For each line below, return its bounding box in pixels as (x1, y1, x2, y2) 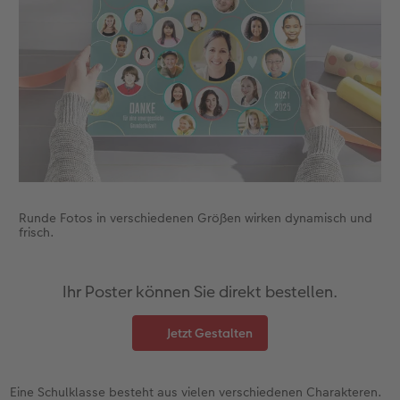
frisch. (18, 222, 54, 241)
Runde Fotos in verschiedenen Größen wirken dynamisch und (18, 208, 372, 227)
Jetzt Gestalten (167, 323, 254, 342)
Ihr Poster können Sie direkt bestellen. (62, 279, 337, 303)
